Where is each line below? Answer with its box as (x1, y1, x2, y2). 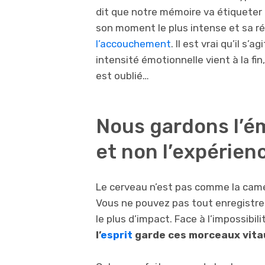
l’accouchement (96, 38, 171, 50)
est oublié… (96, 70, 149, 82)
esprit (101, 229, 132, 241)
